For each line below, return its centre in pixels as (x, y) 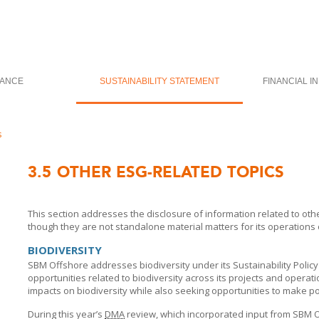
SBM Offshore (58, 265)
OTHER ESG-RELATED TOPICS (171, 172)
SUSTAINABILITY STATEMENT (159, 81)
